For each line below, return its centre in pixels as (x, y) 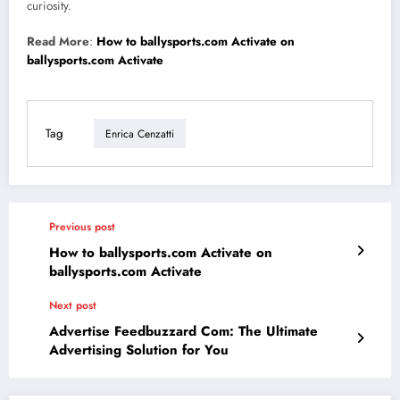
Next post (73, 306)
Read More (58, 42)
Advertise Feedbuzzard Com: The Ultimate (183, 332)
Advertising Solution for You (139, 350)
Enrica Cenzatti (140, 133)
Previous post (82, 227)
